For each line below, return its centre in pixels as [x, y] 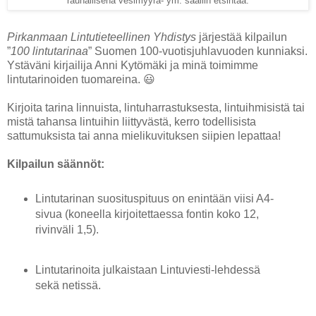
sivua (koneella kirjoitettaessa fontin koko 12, [147, 214]
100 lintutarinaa [49, 51]
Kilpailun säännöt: [56, 164]
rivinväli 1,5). [67, 229]
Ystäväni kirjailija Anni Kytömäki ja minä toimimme [133, 65]
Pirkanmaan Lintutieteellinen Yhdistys [102, 37]
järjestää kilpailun [242, 37]
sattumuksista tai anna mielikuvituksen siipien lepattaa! [144, 135]
